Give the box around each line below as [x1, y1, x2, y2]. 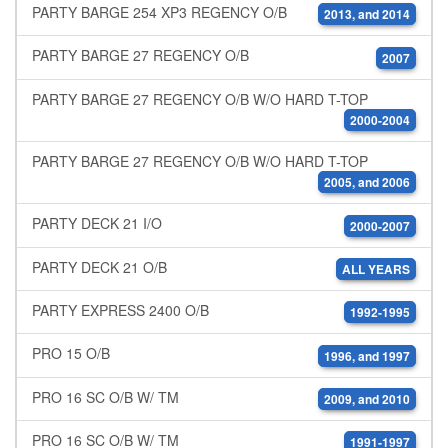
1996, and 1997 [324, 346, 410, 365]
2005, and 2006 [324, 173, 410, 192]
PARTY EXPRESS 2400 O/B [32, 299, 209, 320]
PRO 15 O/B [32, 343, 110, 364]
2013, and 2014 [324, 5, 410, 24]
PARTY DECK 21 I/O [32, 213, 162, 234]
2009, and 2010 [324, 389, 410, 408]
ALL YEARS [342, 259, 410, 278]
